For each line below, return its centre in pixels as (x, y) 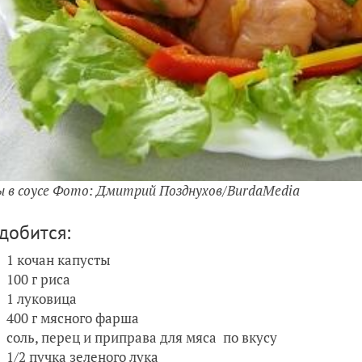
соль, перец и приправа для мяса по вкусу (143, 338)
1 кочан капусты (60, 260)
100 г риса (40, 280)
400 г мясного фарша (74, 318)
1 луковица (43, 299)
